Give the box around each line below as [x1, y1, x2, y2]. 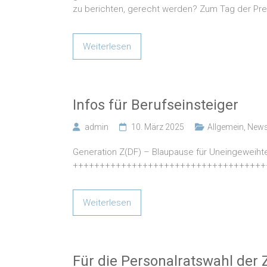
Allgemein [207, 122, 244, 132]
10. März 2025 [131, 122, 184, 132]
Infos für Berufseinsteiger [73, 97, 238, 114]
